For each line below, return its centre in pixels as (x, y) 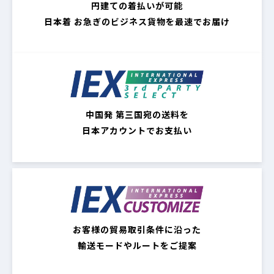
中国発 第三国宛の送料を (137, 114)
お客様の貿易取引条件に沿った (137, 230)
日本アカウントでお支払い (137, 130)
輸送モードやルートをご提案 (137, 246)
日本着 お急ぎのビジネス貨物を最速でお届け (137, 21)
